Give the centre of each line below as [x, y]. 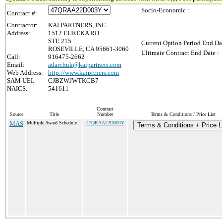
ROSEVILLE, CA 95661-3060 [88, 49]
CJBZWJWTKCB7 [73, 81]
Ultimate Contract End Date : [180, 53]
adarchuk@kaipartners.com [85, 65]
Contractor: [22, 25]
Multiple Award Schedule [52, 123]
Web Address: [25, 73]
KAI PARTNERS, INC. [78, 25]
